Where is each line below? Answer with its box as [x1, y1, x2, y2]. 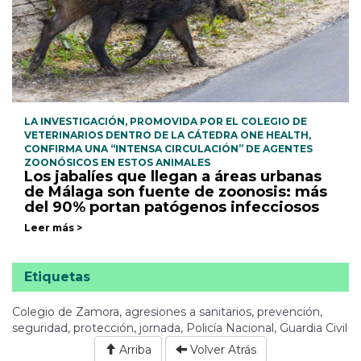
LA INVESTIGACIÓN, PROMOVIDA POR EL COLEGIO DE [24, 114, 307, 127]
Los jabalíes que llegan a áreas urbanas [24, 167, 322, 185]
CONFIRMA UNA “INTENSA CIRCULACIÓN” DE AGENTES [24, 142, 313, 155]
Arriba [116, 342, 151, 357]
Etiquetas [24, 268, 90, 284]
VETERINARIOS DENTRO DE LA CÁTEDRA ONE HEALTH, [24, 128, 311, 141]
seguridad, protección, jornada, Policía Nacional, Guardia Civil [12, 320, 347, 335]
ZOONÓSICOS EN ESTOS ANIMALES [24, 156, 210, 168]
